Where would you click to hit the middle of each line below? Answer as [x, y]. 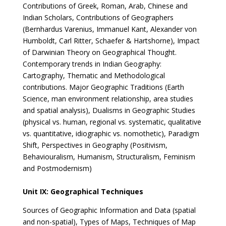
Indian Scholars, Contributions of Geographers [98, 17]
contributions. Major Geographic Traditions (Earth [103, 87]
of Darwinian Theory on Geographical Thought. [99, 52]
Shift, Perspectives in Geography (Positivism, [95, 145]
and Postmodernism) [57, 168]
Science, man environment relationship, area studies [108, 99]
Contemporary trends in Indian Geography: [92, 64]
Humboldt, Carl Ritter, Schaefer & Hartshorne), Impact [111, 41]
